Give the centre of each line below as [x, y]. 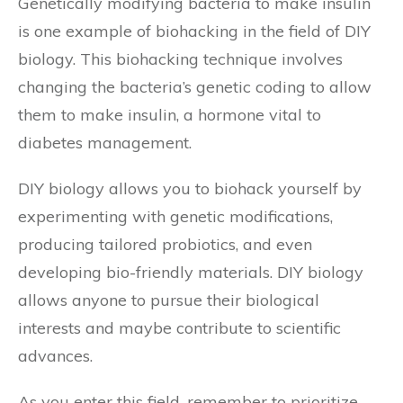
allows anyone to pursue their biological [169, 300]
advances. [55, 356]
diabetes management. [105, 143]
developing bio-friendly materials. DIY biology [191, 272]
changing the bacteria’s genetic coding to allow [195, 87]
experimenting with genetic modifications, [175, 216]
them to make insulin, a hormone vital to [170, 115]
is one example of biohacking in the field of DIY [194, 31]
